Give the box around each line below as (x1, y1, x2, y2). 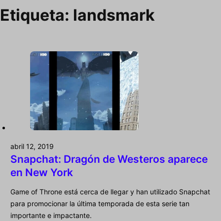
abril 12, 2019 (10, 142, 54, 151)
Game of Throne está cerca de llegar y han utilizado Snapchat (10, 187, 210, 196)
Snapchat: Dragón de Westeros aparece (10, 153, 208, 166)
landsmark (73, 5, 155, 25)
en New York (10, 166, 73, 179)
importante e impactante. (10, 211, 92, 220)
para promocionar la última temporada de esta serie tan (10, 199, 189, 208)
